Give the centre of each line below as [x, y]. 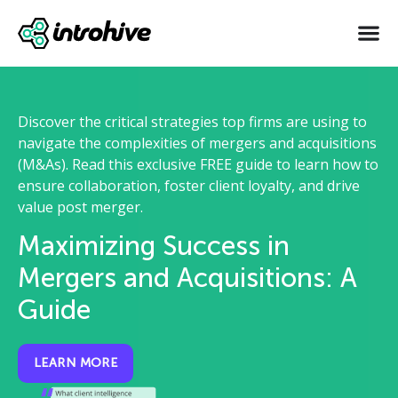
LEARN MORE [76, 363]
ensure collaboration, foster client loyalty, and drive [189, 185]
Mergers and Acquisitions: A [187, 279]
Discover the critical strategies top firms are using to [192, 121]
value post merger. [80, 207]
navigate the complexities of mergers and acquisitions [197, 143]
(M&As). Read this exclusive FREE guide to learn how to [198, 164]
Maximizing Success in [154, 247]
